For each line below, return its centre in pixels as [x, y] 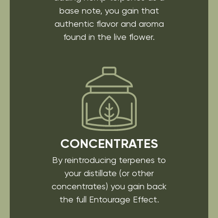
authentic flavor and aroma [109, 24]
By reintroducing [84, 160]
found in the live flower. [109, 37]
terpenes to [141, 160]
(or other [135, 173]
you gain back [137, 186]
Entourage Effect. [123, 200]
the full [73, 200]
